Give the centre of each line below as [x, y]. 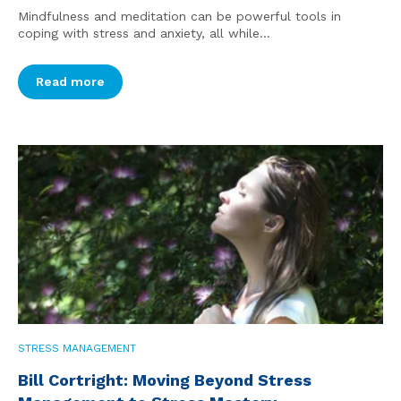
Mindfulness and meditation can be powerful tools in [179, 17]
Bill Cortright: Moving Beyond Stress [165, 380]
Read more [70, 82]
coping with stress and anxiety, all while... [144, 34]
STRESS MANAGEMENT [77, 349]
